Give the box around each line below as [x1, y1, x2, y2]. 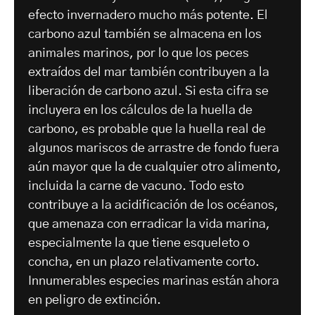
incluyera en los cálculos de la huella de [28, 104, 252, 117]
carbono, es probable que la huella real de [28, 123, 266, 136]
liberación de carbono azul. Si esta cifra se [28, 85, 269, 98]
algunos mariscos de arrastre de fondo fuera [28, 142, 279, 155]
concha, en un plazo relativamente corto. [28, 256, 259, 269]
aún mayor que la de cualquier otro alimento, [28, 161, 281, 174]
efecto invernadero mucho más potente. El [28, 9, 268, 22]
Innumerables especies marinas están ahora [28, 275, 279, 288]
